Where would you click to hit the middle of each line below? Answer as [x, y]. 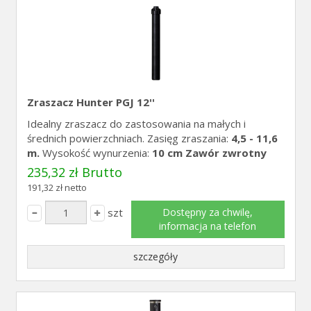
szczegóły [155, 257]
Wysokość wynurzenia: [95, 153]
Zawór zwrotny [226, 153]
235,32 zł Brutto [74, 172]
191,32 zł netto [57, 187]
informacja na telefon [208, 226]
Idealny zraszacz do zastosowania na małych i [136, 124]
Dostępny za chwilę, [208, 212]
